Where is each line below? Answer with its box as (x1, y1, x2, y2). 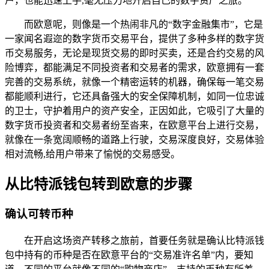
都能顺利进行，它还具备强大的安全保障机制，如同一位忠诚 (5, 91, 264, 101)
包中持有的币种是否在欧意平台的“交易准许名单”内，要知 (5, 250, 253, 261)
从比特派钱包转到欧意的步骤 (5, 176, 192, 192)
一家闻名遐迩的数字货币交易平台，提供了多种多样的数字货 (5, 33, 264, 44)
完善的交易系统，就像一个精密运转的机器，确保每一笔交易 (5, 76, 264, 87)
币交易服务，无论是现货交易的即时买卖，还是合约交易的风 (5, 47, 264, 58)
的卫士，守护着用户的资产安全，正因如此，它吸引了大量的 (5, 105, 264, 116)
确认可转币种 (5, 208, 73, 221)
